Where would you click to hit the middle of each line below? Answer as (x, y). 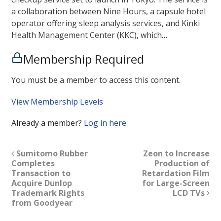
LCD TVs (190, 193)
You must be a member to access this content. (96, 80)
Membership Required (83, 59)
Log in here (105, 123)
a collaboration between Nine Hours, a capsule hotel (108, 12)
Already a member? (47, 123)
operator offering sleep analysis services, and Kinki (105, 23)
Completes (33, 163)
